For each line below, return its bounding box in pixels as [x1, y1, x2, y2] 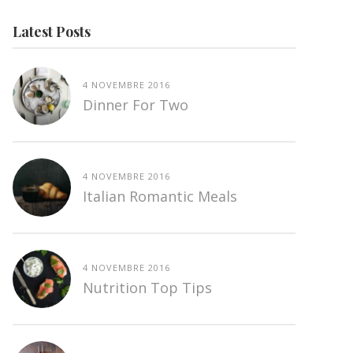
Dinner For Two [82, 95, 188, 115]
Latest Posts [12, 22, 91, 42]
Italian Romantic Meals [82, 187, 237, 206]
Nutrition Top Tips [82, 278, 212, 298]
